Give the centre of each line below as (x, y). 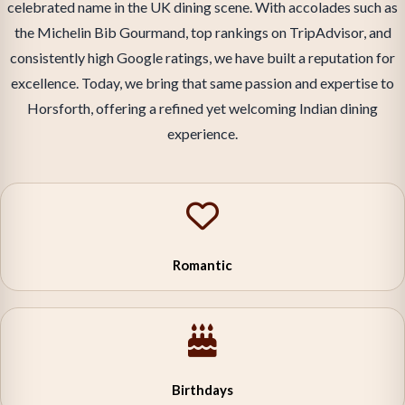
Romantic (202, 264)
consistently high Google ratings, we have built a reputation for (202, 57)
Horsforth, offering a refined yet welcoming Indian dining (202, 108)
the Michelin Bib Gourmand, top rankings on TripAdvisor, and (202, 32)
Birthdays (202, 389)
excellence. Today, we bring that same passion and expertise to (202, 83)
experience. (202, 133)
